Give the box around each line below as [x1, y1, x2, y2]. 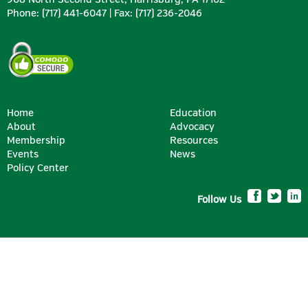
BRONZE [131, 291, 177, 304]
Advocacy [170, 121, 214, 133]
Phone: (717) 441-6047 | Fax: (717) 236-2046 [7, 8, 202, 19]
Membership [7, 135, 65, 146]
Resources [170, 135, 218, 146]
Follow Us [197, 194, 244, 206]
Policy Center [7, 162, 69, 174]
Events [7, 148, 38, 160]
